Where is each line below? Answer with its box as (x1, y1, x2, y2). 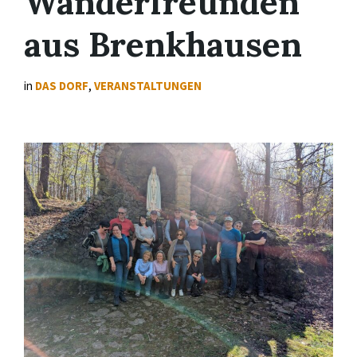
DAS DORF (35, 78, 88, 94)
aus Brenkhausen (24, 22, 302, 67)
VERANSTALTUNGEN (94, 78, 202, 94)
